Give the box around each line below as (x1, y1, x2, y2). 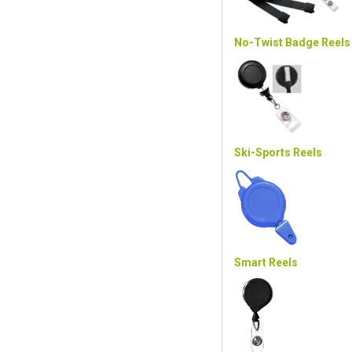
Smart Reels (234, 256, 298, 269)
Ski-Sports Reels (234, 146, 322, 159)
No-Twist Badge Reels (234, 36, 350, 49)
